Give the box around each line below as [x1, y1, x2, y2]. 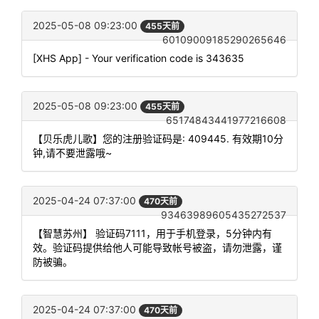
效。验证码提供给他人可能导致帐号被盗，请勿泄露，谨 [33, 241, 282, 254]
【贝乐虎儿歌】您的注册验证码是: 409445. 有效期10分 [33, 132, 283, 145]
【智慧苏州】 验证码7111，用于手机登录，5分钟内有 [33, 227, 272, 240]
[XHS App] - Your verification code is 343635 [33, 51, 244, 64]
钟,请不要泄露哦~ [33, 147, 112, 159]
